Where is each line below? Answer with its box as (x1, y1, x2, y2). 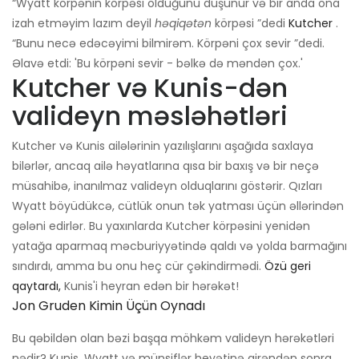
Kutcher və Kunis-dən (12, 69, 288, 106)
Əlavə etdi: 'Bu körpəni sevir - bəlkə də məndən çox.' (12, 54, 303, 71)
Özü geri (264, 257, 311, 274)
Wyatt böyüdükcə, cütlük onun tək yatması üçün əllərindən (12, 197, 344, 214)
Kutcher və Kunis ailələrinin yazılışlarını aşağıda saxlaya (12, 137, 313, 154)
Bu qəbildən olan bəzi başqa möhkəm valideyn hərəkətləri (12, 329, 334, 346)
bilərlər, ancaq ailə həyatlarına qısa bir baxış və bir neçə (12, 157, 319, 174)
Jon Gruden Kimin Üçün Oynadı (12, 296, 205, 315)
